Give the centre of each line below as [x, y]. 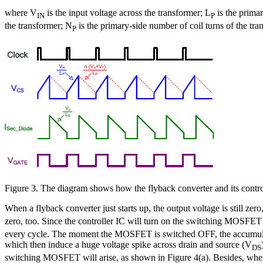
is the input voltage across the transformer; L [128, 13]
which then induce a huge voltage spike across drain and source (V [128, 245]
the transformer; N [38, 26]
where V [21, 13]
